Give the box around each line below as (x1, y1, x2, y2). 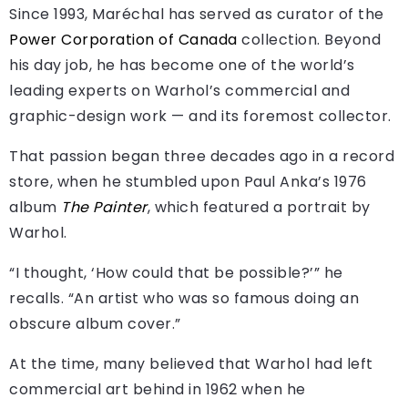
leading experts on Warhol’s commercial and (9, 80, 350, 102)
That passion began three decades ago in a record (9, 146, 394, 168)
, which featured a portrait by (147, 197, 371, 219)
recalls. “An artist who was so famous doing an (9, 288, 359, 310)
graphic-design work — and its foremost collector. (9, 106, 392, 127)
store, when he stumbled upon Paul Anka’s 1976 (9, 171, 367, 193)
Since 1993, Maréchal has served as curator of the (9, 4, 384, 25)
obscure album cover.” (9, 313, 181, 335)
